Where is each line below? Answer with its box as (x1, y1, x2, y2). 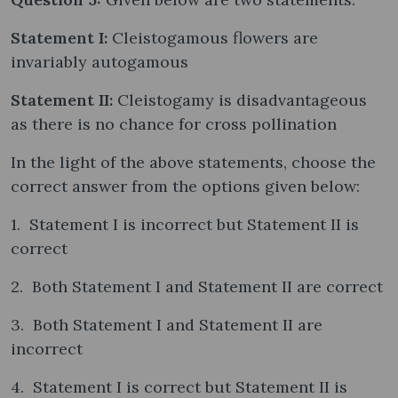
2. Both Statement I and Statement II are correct (11, 275, 383, 297)
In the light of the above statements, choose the (11, 151, 376, 172)
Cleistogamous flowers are (112, 27, 318, 48)
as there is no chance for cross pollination (11, 113, 337, 134)
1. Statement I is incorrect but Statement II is (11, 213, 359, 235)
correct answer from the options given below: (11, 175, 360, 196)
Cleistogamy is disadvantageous (117, 89, 367, 110)
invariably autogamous (11, 51, 188, 72)
